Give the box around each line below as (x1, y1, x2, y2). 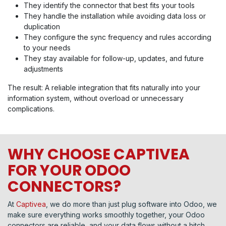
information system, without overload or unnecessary (8, 94, 184, 103)
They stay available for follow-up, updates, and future (24, 54, 204, 63)
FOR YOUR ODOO (8, 160, 131, 181)
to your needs (24, 43, 71, 52)
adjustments (24, 65, 63, 74)
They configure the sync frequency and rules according (24, 33, 211, 42)
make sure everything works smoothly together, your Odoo (8, 210, 205, 219)
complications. (8, 104, 54, 114)
